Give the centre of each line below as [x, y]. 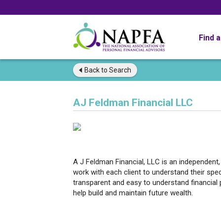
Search [119, 70]
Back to [96, 70]
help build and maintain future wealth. [133, 193]
